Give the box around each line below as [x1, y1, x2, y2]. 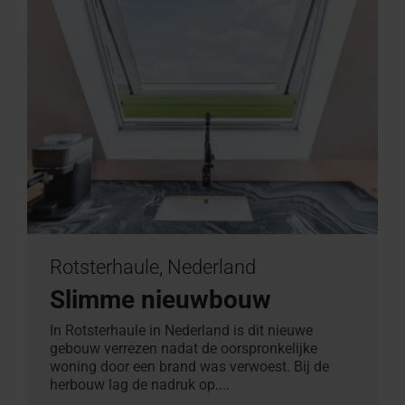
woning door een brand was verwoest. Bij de [50, 357, 329, 375]
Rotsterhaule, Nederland [50, 255, 256, 278]
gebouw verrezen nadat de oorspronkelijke [50, 339, 317, 357]
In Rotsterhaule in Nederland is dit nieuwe [50, 321, 313, 339]
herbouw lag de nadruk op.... [50, 375, 230, 393]
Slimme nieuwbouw [50, 284, 271, 315]
